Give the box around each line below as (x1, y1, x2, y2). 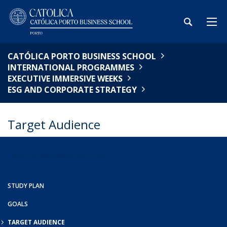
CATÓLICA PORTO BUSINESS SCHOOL (8, 51, 156, 62)
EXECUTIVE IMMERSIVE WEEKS (8, 73, 123, 84)
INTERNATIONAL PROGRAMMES (8, 62, 134, 73)
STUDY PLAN (8, 181, 44, 190)
